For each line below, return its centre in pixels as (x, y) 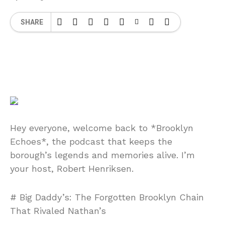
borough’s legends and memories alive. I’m (102, 155)
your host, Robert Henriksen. (72, 168)
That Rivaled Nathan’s (58, 211)
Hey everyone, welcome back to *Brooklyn (102, 128)
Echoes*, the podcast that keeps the (91, 141)
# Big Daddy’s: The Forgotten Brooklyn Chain (107, 197)
